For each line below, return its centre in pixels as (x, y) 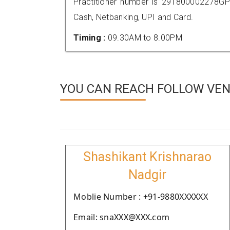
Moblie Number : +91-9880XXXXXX (141, 197)
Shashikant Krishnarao (147, 157)
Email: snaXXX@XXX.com (122, 217)
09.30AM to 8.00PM (145, 38)
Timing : (91, 38)
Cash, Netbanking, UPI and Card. (133, 17)
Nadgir (147, 175)
